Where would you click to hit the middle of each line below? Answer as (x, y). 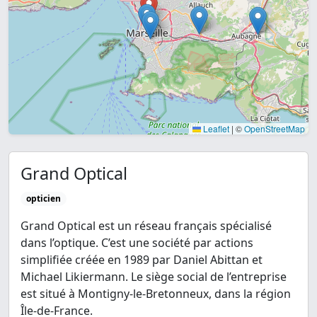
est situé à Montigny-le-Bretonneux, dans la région (156, 294)
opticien (43, 198)
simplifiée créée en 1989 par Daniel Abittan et (142, 260)
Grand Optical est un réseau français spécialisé (146, 226)
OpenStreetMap (275, 128)
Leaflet (215, 128)
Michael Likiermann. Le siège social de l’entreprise (154, 277)
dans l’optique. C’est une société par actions (137, 243)
